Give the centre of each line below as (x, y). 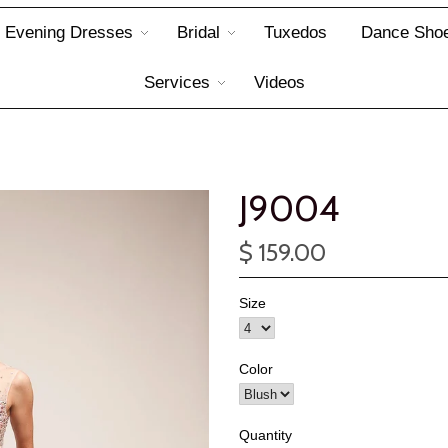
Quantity (265, 435)
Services (176, 82)
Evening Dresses (68, 32)
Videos (279, 82)
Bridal (198, 32)
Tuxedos (295, 32)
